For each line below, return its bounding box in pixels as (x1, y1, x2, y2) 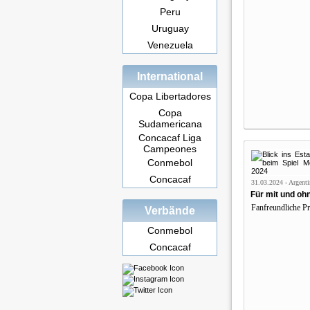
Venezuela (147, 39, 193, 51)
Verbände (145, 205, 195, 217)
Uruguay (151, 23, 189, 34)
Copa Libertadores (129, 91, 211, 102)
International (137, 71, 203, 82)
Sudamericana (138, 118, 202, 127)
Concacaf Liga (138, 132, 201, 143)
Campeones (143, 143, 197, 152)
